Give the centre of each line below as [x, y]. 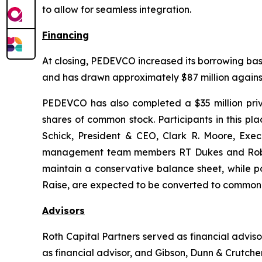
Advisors [63, 210]
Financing [65, 35]
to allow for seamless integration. [117, 9]
